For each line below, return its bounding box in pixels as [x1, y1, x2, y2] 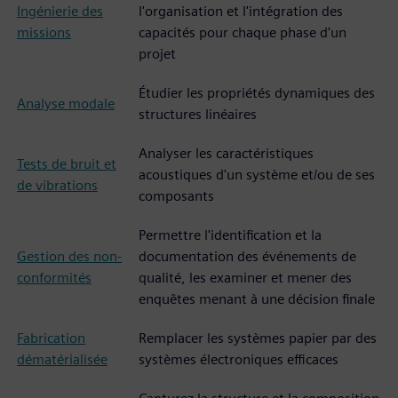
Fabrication [17, 330, 85, 346]
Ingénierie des [17, 3, 103, 20]
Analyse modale [17, 95, 115, 112]
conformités [17, 269, 92, 286]
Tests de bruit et [17, 155, 116, 172]
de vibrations [17, 177, 98, 194]
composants [139, 187, 214, 204]
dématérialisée [17, 351, 107, 368]
